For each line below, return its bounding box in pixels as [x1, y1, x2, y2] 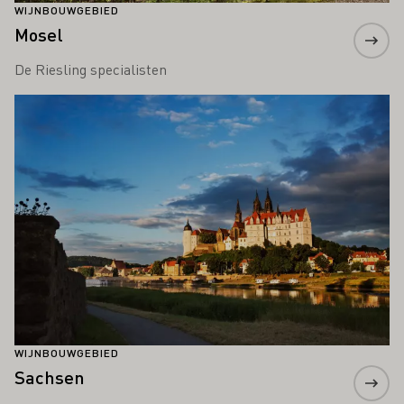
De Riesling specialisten [14, 60, 167, 79]
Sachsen [14, 364, 85, 389]
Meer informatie [14, 95, 116, 115]
